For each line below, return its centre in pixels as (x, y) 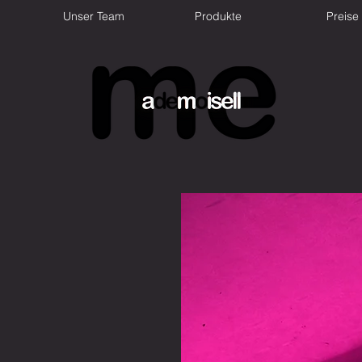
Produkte (218, 16)
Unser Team (94, 16)
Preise (343, 16)
